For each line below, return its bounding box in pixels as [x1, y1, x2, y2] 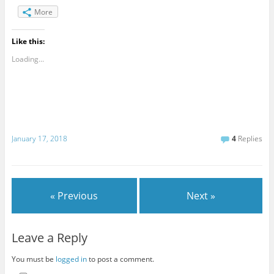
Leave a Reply [11, 229, 87, 246]
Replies [236, 133, 263, 144]
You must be [11, 253, 56, 264]
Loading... [11, 54, 44, 65]
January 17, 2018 [11, 133, 67, 144]
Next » [187, 188, 216, 202]
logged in [55, 253, 87, 264]
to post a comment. [86, 253, 154, 264]
